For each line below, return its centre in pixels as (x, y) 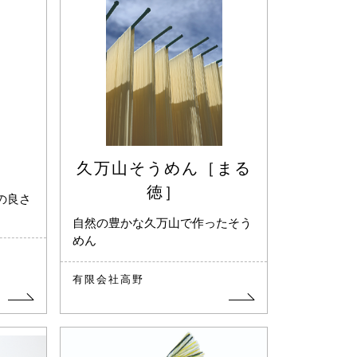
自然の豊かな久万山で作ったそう (163, 224)
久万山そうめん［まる (164, 169)
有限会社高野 (109, 279)
